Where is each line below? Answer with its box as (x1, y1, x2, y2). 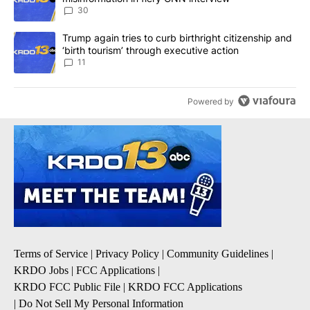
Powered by (188, 96, 235, 107)
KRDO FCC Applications (128, 281, 242, 293)
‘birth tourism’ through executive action (62, 44, 239, 57)
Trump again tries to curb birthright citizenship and (62, 32, 292, 44)
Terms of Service (14, 248, 88, 260)
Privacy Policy (95, 248, 159, 260)
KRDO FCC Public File (14, 281, 120, 293)
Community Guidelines (167, 248, 268, 260)
